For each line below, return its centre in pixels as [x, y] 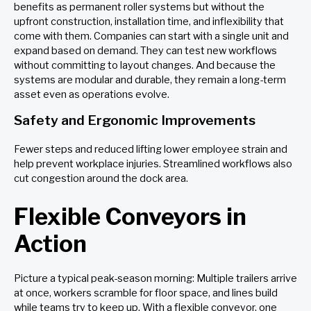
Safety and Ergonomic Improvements [135, 120]
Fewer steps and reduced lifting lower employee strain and [151, 150]
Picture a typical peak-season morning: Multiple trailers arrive [155, 278]
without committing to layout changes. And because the [145, 65]
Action [50, 243]
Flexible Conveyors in [130, 216]
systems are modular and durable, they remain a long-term [150, 79]
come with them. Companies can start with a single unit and [151, 36]
